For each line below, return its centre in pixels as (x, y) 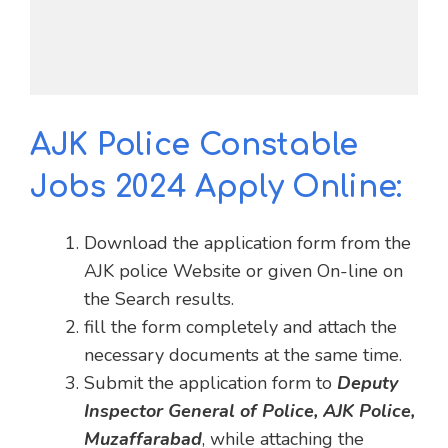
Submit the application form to (210, 382)
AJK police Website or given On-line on (243, 270)
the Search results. (159, 298)
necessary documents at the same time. (243, 354)
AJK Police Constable (194, 145)
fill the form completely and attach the (240, 326)
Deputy (367, 382)
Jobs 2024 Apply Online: (216, 187)
